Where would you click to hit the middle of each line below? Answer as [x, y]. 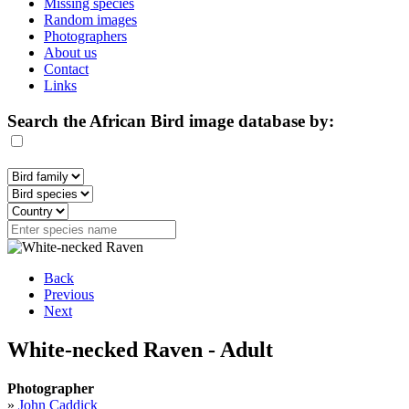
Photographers [85, 36]
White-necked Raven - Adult [140, 350]
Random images [90, 20]
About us [70, 52]
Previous [69, 295]
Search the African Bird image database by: [171, 121]
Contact [66, 69]
